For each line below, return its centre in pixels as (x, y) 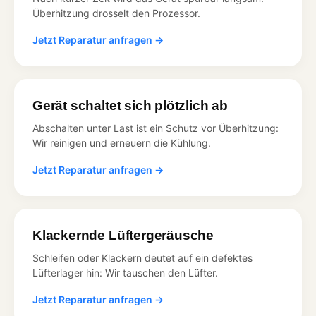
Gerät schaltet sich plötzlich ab (130, 105)
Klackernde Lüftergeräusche (123, 235)
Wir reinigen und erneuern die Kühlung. (122, 142)
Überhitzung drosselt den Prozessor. (116, 13)
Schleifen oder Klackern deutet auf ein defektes (142, 257)
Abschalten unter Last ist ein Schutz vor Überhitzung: (156, 128)
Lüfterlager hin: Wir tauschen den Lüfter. (125, 272)
